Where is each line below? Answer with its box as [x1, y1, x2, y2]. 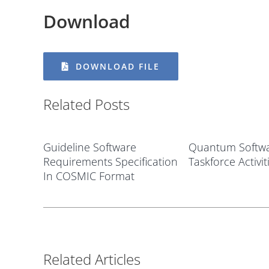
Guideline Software [43, 140, 136, 155]
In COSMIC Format [43, 169, 134, 184]
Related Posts [43, 94, 130, 115]
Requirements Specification [43, 154, 178, 169]
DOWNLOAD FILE [75, 61, 160, 73]
